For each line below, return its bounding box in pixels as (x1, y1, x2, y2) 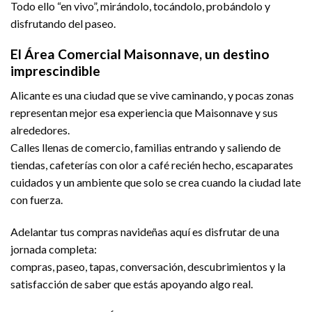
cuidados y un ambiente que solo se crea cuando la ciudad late (10, 175, 301, 189)
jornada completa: (10, 242, 97, 256)
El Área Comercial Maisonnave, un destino (10, 46, 270, 63)
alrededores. (10, 123, 70, 136)
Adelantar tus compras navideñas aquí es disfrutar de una (10, 224, 279, 238)
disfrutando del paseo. (10, 16, 116, 30)
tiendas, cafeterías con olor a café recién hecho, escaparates (10, 157, 293, 171)
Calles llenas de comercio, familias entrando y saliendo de (10, 140, 281, 154)
